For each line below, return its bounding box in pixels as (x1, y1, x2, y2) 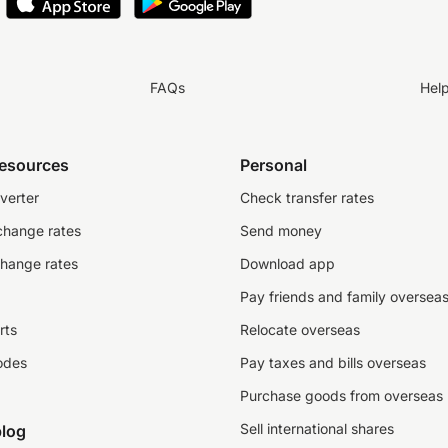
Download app (240, 255, 335, 272)
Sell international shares (240, 420, 394, 437)
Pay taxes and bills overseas (240, 354, 426, 371)
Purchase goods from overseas (240, 387, 443, 404)
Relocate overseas (240, 321, 360, 338)
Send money (240, 222, 322, 239)
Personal (240, 155, 307, 175)
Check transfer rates (240, 189, 374, 206)
